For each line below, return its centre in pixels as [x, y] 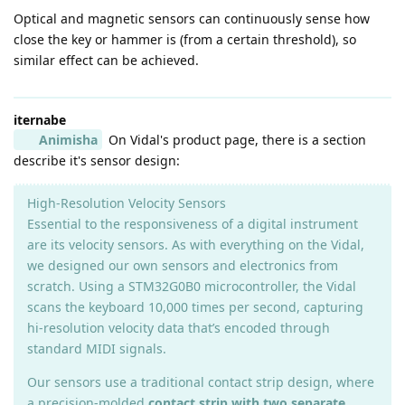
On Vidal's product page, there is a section [235, 140]
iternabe [40, 120]
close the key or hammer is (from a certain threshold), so [185, 40]
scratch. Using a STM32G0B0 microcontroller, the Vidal [192, 287]
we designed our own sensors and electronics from [183, 266]
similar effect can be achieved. [106, 61]
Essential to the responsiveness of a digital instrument [193, 224]
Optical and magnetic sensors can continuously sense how [192, 19]
